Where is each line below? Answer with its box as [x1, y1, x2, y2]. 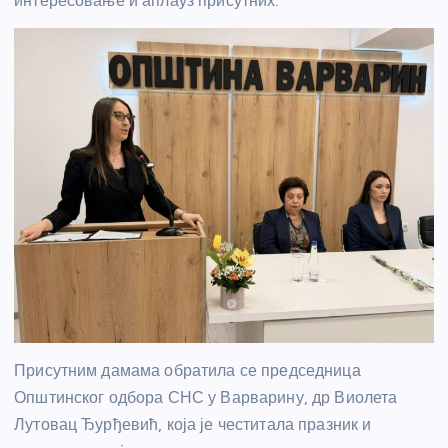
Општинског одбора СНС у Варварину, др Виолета [14, 388, 398, 408]
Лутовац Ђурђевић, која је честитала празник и [14, 415, 372, 435]
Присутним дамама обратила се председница [14, 361, 361, 381]
